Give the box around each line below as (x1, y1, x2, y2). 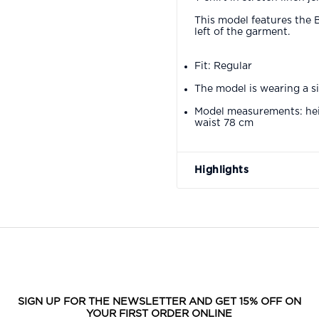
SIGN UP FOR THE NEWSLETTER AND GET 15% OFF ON (17, 296, 301, 307)
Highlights (194, 164, 249, 175)
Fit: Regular (194, 61, 252, 71)
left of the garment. (194, 26, 290, 37)
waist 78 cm (194, 117, 253, 128)
